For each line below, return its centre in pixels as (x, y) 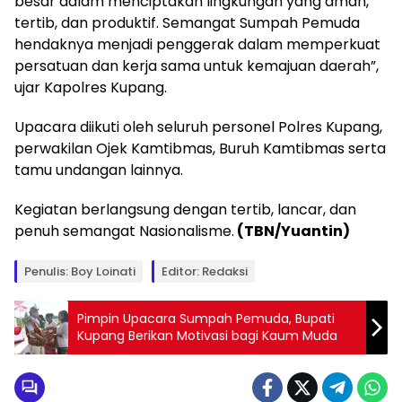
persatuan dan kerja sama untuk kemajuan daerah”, (197, 66)
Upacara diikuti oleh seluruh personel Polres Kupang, (198, 127)
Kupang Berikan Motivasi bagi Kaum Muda (207, 335)
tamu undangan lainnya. (99, 170)
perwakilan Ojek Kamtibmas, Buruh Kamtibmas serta (200, 148)
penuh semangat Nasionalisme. (124, 231)
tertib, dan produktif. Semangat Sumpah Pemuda (187, 22)
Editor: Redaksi (205, 271)
